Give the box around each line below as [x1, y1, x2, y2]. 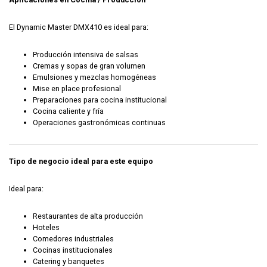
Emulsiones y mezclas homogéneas [33, 73, 156, 82]
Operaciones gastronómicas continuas [33, 118, 166, 128]
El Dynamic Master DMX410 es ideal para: [9, 23, 148, 32]
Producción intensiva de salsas [33, 50, 138, 60]
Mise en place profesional [33, 84, 121, 94]
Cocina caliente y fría [33, 107, 104, 116]
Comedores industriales [33, 234, 114, 244]
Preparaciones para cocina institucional [33, 95, 167, 105]
